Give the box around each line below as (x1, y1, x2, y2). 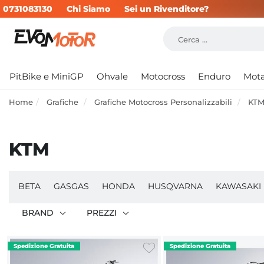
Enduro (198, 71, 230, 82)
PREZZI (86, 207, 117, 219)
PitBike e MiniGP (9, 71, 84, 82)
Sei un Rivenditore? (124, 4, 209, 14)
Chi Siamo (67, 4, 110, 14)
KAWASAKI (216, 181, 261, 192)
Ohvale (97, 71, 128, 82)
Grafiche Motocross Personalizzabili (94, 97, 235, 107)
